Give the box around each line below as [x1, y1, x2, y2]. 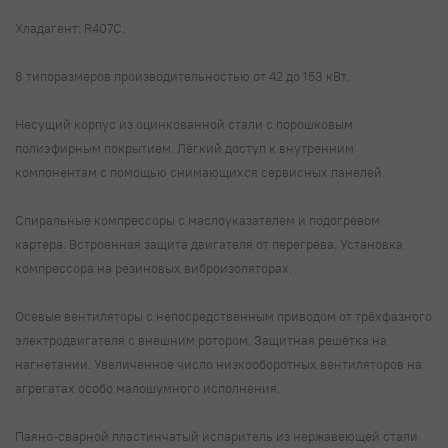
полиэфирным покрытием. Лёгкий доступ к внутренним [15, 139, 354, 156]
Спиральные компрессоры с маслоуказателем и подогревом [15, 211, 380, 228]
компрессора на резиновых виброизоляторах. [15, 259, 295, 276]
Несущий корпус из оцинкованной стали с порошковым [15, 115, 353, 132]
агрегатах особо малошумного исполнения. [15, 379, 283, 396]
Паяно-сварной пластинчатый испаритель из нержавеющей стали [15, 427, 418, 444]
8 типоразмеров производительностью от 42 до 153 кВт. [15, 67, 352, 84]
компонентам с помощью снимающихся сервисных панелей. [15, 163, 388, 180]
